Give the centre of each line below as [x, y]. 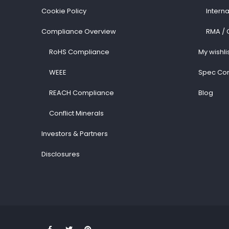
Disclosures [60, 154]
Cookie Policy [64, 11]
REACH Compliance [81, 93]
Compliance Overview [78, 31]
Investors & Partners [74, 134]
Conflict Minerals [76, 113]
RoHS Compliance [79, 52]
